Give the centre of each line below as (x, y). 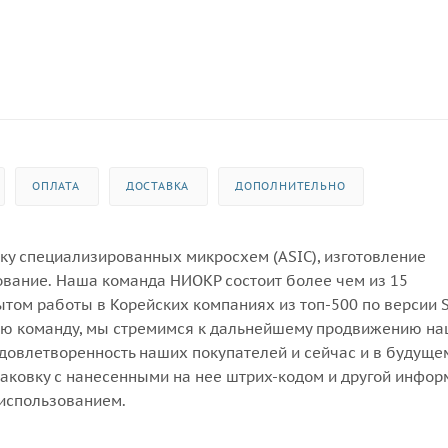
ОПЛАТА (56, 185)
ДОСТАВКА (157, 185)
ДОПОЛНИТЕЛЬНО (290, 185)
